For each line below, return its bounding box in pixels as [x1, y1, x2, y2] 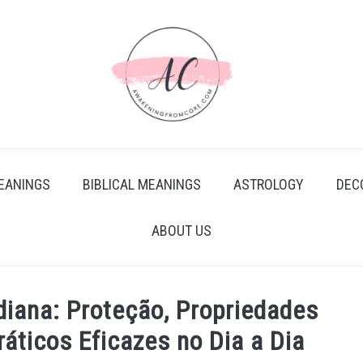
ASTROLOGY [233, 176, 304, 193]
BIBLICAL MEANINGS [83, 176, 201, 193]
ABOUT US [152, 222, 211, 239]
